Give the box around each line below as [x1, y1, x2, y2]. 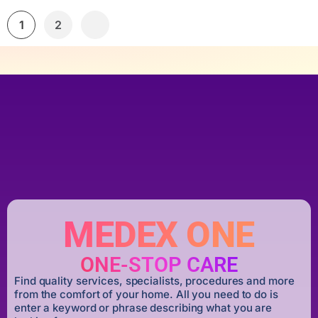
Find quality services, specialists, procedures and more [14, 274, 295, 287]
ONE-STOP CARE [80, 253, 238, 277]
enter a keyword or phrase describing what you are [14, 301, 273, 314]
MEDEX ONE [63, 214, 255, 256]
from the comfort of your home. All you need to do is [14, 287, 278, 301]
